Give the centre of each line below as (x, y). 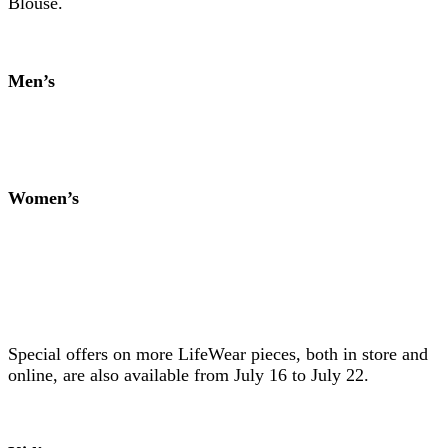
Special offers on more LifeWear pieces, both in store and (218, 353)
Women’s (43, 197)
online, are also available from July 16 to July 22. (188, 374)
